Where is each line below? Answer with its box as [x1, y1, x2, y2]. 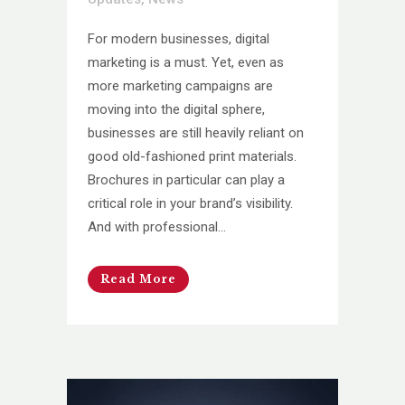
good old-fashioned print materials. [88, 147, 297, 165]
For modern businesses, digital [88, 30, 269, 47]
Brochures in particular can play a [88, 171, 285, 188]
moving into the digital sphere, [88, 100, 265, 118]
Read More [100, 271, 176, 286]
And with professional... [88, 218, 226, 235]
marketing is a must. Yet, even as [88, 53, 284, 71]
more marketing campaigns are [88, 77, 273, 94]
